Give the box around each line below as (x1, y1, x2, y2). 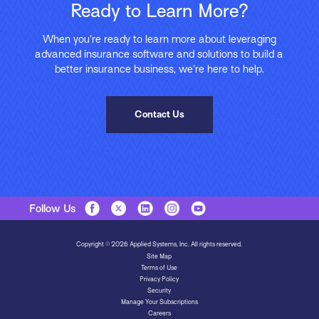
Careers (147, 310, 171, 318)
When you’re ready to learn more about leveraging (42, 33, 276, 46)
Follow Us (28, 202, 75, 214)
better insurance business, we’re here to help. (54, 63, 264, 75)
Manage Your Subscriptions (120, 298, 198, 306)
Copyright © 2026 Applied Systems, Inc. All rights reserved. (76, 241, 243, 249)
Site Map (147, 252, 172, 260)
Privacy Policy (140, 275, 179, 283)
